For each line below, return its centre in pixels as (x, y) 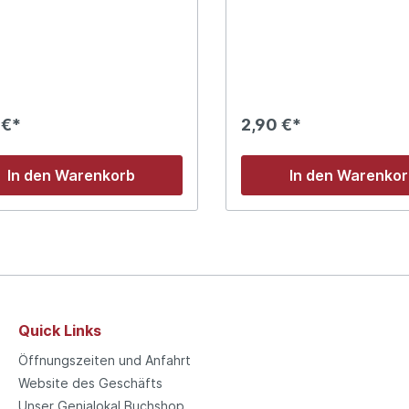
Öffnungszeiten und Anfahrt (105, 360)
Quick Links (60, 330)
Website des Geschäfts (90, 383)
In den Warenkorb (71, 175)
